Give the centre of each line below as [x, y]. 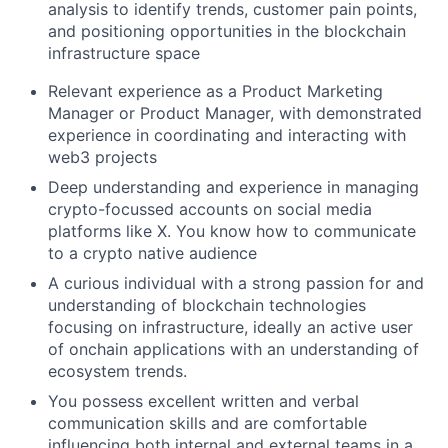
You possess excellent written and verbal [203, 401]
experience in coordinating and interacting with [227, 135]
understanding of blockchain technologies [207, 305]
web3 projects [102, 157]
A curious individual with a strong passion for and [236, 283]
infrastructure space [124, 53]
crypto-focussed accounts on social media [210, 209]
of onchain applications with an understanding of [233, 349]
